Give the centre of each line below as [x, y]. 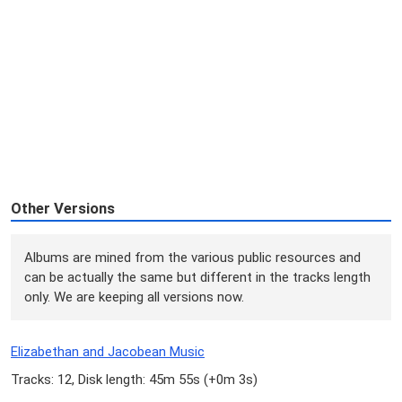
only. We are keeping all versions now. [135, 297]
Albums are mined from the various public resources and [193, 257]
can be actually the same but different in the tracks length [198, 277]
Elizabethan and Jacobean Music [108, 352]
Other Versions [63, 209]
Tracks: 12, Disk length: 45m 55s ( [109, 380]
